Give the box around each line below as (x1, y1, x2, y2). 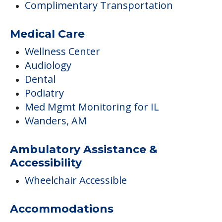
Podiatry (25, 86, 64, 100)
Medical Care (10, 27, 85, 41)
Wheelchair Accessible (25, 173, 127, 187)
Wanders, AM (25, 113, 87, 127)
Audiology (25, 58, 71, 72)
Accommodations (10, 202, 113, 216)
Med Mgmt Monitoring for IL (25, 100, 159, 113)
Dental (25, 72, 55, 86)
